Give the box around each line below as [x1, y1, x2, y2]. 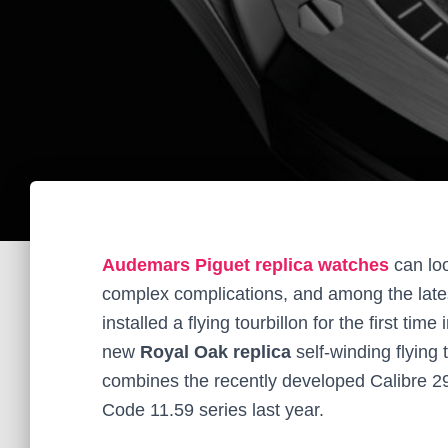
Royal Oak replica [135, 342, 291, 362]
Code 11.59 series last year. [102, 400, 324, 420]
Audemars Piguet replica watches [102, 255, 389, 275]
